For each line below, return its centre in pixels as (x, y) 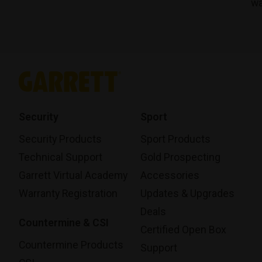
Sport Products (175, 139)
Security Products (60, 139)
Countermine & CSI (64, 223)
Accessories (170, 175)
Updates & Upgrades (187, 194)
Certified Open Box (183, 230)
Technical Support (61, 157)
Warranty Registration (68, 194)
